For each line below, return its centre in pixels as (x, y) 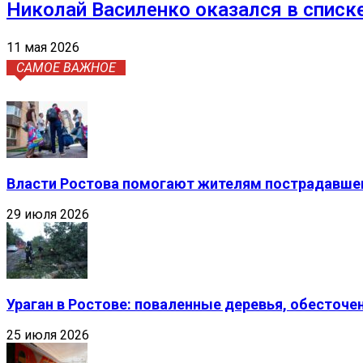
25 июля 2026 (48, 335)
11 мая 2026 (43, 47)
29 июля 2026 (48, 214)
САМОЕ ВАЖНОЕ (66, 67)
